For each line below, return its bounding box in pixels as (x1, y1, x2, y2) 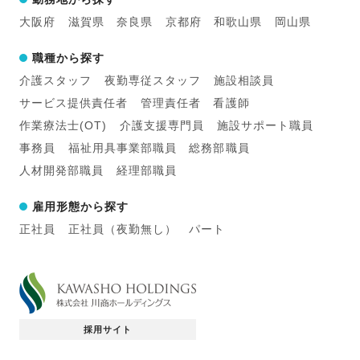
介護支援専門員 (119, 118, 205, 132)
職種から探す (32, 51, 105, 64)
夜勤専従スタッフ (104, 73, 202, 87)
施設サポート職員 (216, 118, 313, 132)
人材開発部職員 (19, 163, 104, 177)
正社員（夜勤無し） (67, 222, 177, 235)
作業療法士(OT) (19, 118, 108, 132)
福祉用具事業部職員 (67, 141, 177, 154)
